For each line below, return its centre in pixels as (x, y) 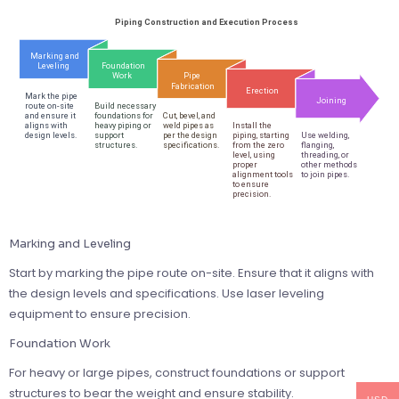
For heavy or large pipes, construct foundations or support (177, 372)
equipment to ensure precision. (100, 313)
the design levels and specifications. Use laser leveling (167, 293)
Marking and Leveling (70, 243)
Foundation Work (60, 343)
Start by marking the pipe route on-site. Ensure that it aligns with (191, 273)
